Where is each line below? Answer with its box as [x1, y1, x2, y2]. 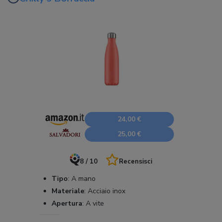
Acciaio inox [86, 186, 125, 196]
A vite [84, 199, 104, 209]
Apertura [52, 199, 82, 209]
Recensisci [119, 157, 152, 166]
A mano [69, 174, 96, 184]
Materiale [52, 186, 84, 196]
